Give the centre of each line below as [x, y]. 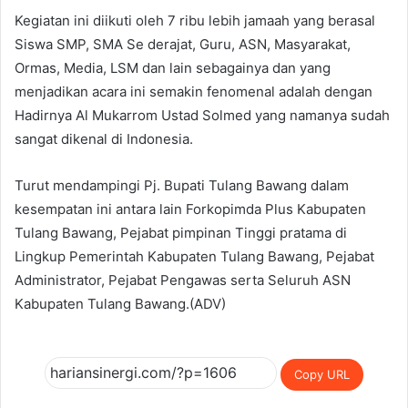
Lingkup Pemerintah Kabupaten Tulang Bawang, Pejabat [194, 257]
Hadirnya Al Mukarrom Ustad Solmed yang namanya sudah [202, 116]
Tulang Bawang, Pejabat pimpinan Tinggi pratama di [181, 233]
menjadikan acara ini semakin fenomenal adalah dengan [194, 92]
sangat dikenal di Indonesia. [104, 139]
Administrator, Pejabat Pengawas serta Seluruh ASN [183, 280]
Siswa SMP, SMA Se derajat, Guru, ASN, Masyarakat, [183, 45]
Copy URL [322, 374]
